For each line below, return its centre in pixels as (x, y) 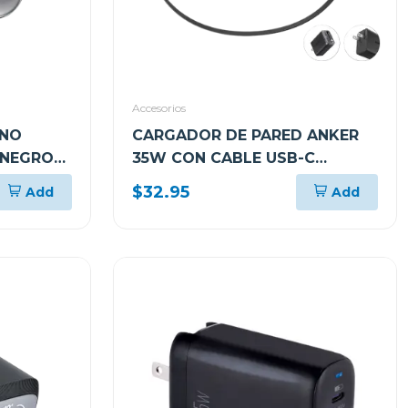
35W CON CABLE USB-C (224, 158)
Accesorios (159, 108)
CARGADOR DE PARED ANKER (245, 135)
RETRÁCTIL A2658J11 (212, 181)
